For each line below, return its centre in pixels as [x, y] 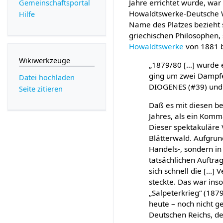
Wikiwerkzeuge [44, 60]
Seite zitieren [41, 89]
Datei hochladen [47, 78]
